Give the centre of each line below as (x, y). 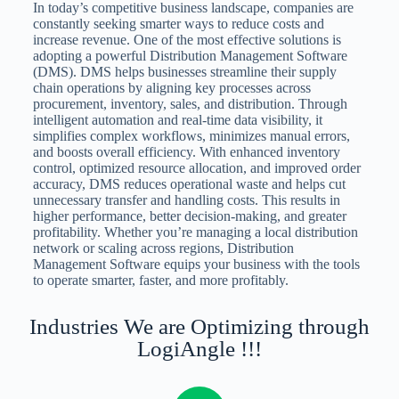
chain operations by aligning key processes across (171, 88)
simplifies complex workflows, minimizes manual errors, (191, 136)
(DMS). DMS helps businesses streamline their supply (184, 72)
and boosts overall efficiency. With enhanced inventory (186, 152)
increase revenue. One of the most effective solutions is (187, 40)
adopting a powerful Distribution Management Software (190, 56)
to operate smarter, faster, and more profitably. (160, 281)
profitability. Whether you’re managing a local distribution (195, 232)
